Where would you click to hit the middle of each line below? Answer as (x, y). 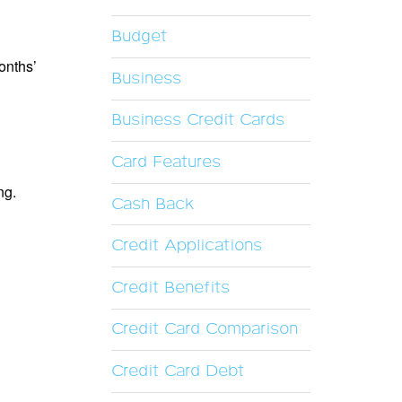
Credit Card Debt (177, 371)
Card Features (166, 162)
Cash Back (152, 204)
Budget (139, 37)
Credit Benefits (170, 288)
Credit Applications (186, 246)
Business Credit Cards (197, 121)
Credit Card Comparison (204, 330)
